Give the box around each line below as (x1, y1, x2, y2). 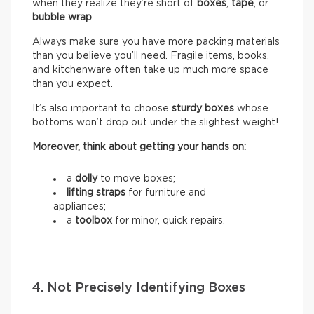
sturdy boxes (172, 104, 234, 114)
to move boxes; (97, 174, 175, 184)
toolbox (75, 216, 112, 226)
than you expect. (32, 79, 113, 90)
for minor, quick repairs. (112, 216, 225, 226)
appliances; (53, 202, 106, 212)
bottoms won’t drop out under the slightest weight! (32, 118, 278, 128)
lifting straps (67, 188, 125, 198)
